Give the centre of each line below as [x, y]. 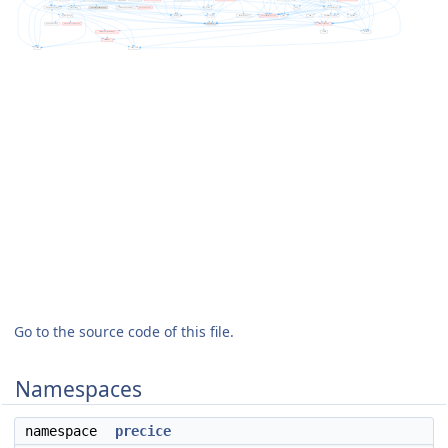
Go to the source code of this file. [124, 331]
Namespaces [78, 389]
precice [143, 431]
